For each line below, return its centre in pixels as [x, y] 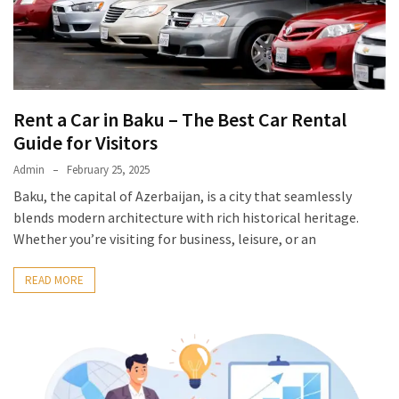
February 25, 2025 [108, 170]
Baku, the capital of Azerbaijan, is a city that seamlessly [183, 196]
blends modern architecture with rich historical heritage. [186, 218]
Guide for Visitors [85, 143]
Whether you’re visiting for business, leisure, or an [165, 239]
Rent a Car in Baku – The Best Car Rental [180, 120]
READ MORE [54, 281]
